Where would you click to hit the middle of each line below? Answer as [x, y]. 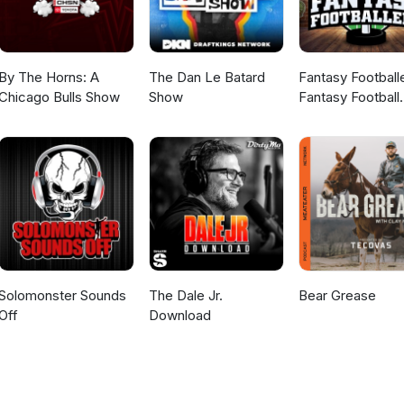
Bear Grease [337, 296]
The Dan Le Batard [207, 78]
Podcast [324, 117]
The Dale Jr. [185, 296]
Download [179, 316]
